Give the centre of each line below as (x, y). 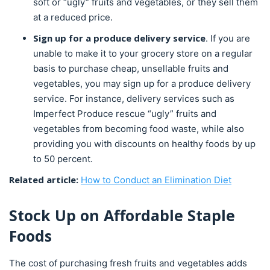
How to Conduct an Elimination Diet (156, 180)
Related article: (45, 180)
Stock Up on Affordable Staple (122, 215)
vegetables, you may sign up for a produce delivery (142, 83)
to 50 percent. (63, 159)
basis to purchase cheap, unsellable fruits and (131, 68)
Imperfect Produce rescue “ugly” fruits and (125, 114)
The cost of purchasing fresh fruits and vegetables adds (128, 263)
